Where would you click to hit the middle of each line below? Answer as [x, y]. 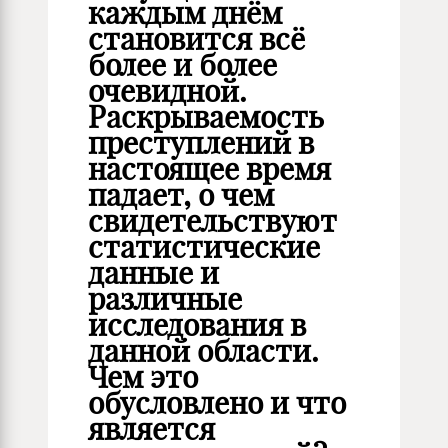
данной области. [203, 351]
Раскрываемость [206, 117]
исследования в [197, 325]
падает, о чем [181, 195]
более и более [182, 65]
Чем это [143, 377]
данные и [153, 273]
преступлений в [201, 143]
